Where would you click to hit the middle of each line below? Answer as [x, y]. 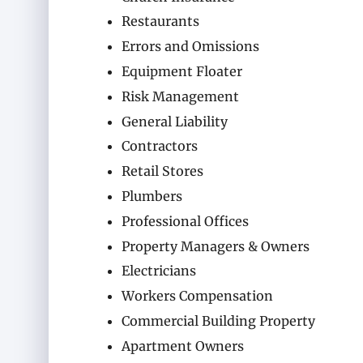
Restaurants [160, 21]
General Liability [175, 121]
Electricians [159, 271]
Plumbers [152, 196]
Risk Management [180, 96]
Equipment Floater [182, 72]
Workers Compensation [197, 296]
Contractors [160, 146]
